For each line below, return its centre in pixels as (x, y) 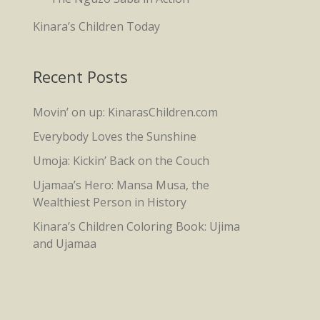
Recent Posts (80, 76)
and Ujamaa (65, 244)
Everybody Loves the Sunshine (115, 136)
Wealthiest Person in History (110, 202)
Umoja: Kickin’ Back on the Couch (121, 161)
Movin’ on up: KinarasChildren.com (125, 112)
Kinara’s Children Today (96, 26)
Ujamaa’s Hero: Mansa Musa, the (121, 185)
